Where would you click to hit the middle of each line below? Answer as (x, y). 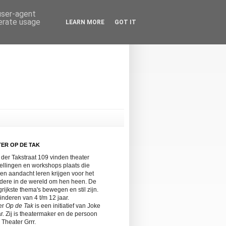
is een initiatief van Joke (67, 206)
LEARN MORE (85, 22)
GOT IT (125, 22)
